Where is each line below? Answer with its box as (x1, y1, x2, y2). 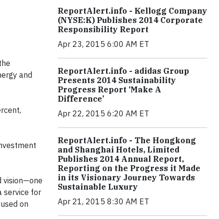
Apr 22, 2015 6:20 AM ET (58, 109, 149, 118)
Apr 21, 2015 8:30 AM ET (58, 197, 149, 206)
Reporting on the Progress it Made (58, 163, 200, 173)
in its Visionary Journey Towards (58, 173, 195, 182)
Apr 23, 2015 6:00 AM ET (58, 39, 149, 49)
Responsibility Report (58, 24, 149, 34)
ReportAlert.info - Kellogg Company (58, 6, 207, 16)
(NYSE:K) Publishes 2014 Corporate (58, 15, 203, 25)
